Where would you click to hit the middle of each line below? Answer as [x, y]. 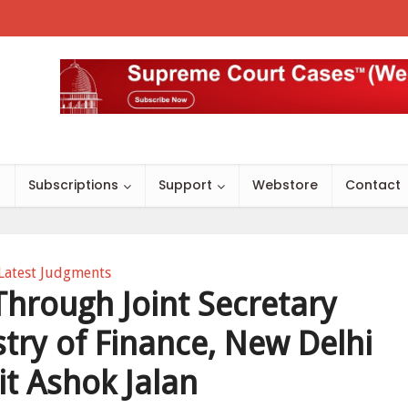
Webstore [285, 185]
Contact [373, 185]
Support [185, 185]
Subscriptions [73, 185]
